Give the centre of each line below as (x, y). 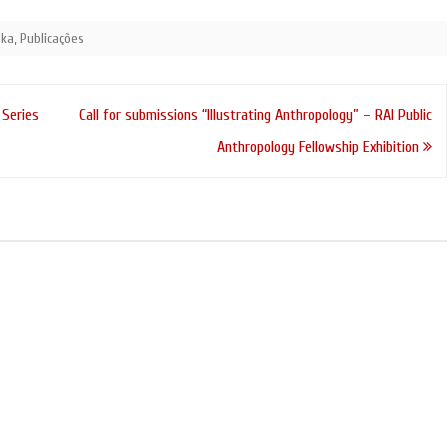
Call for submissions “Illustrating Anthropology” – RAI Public (255, 114)
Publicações (52, 38)
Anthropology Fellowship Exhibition (319, 146)
